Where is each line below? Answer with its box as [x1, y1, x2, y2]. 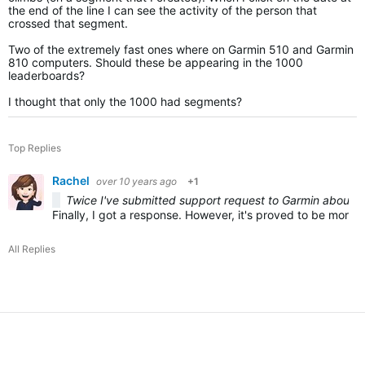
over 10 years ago [96, 175, 177, 187]
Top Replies [8, 142, 61, 154]
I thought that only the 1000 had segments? [8, 95, 242, 108]
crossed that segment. [8, 16, 128, 30]
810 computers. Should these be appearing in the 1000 [8, 55, 303, 69]
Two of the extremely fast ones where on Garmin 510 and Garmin [8, 42, 354, 56]
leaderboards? [8, 68, 85, 82]
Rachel [52, 174, 92, 187]
